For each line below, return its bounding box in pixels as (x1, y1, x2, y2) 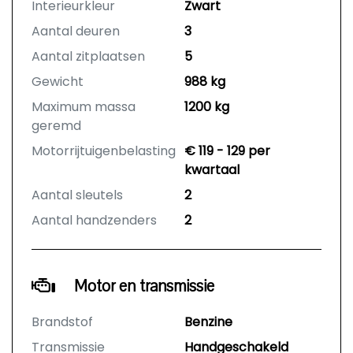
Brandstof (32, 313, 93, 331)
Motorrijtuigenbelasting (32, 142, 176, 160)
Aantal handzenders (32, 211, 157, 229)
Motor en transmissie (74, 275, 214, 297)
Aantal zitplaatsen (32, 47, 145, 65)
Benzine (184, 313, 232, 331)
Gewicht (32, 72, 84, 91)
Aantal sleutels (32, 186, 123, 204)
